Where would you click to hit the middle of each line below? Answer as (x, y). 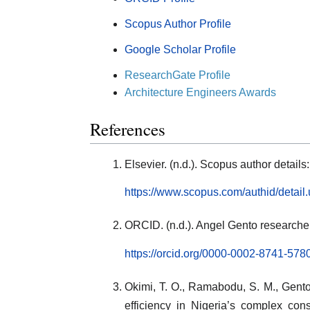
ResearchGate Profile (177, 75)
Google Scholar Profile (182, 49)
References (128, 129)
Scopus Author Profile (178, 24)
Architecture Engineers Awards (200, 92)
